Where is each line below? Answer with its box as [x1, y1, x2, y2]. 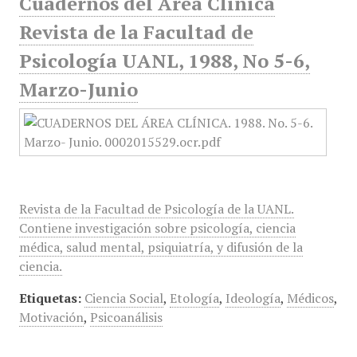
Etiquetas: [18, 289, 81, 307]
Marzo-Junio [18, 76, 138, 102]
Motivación [18, 308, 84, 326]
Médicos [286, 289, 334, 307]
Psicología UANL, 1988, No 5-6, [18, 48, 310, 73]
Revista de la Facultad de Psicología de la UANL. [18, 200, 294, 218]
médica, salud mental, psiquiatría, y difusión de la [18, 238, 303, 256]
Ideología [225, 289, 280, 307]
